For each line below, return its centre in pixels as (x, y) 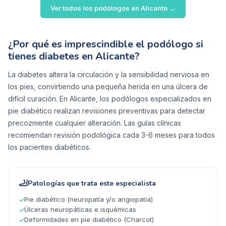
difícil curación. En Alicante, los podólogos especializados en (110, 99)
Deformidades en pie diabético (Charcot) (89, 220)
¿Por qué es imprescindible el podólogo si (106, 44)
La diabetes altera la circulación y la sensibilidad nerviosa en (109, 75)
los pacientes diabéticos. (49, 147)
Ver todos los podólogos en (96, 8)
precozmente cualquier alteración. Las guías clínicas (95, 123)
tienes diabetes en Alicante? (74, 56)
